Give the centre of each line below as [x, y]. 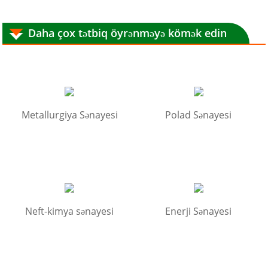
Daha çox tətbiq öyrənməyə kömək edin [128, 33]
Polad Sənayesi [199, 115]
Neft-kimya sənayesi [70, 211]
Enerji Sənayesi [199, 211]
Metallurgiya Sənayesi [69, 115]
